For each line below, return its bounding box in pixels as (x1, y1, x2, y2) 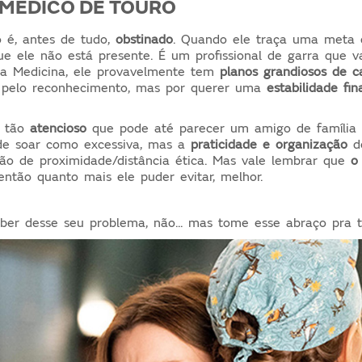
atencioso (30, 120, 87, 137)
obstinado (116, 31, 174, 48)
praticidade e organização (191, 136, 348, 153)
